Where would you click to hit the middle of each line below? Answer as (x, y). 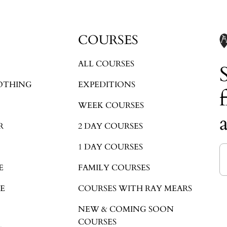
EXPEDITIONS (107, 84)
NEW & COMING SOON (126, 209)
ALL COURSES (106, 64)
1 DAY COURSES (111, 147)
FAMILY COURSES (114, 167)
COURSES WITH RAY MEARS (135, 188)
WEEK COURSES (111, 105)
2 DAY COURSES (111, 126)
